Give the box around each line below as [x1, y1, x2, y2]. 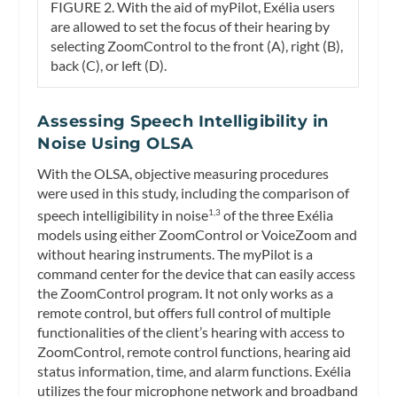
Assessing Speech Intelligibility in [37, 111, 329, 131]
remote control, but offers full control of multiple [37, 304, 331, 322]
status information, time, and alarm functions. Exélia [37, 362, 352, 380]
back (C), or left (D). [51, 57, 167, 74]
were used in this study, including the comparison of [37, 183, 350, 201]
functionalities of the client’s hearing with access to [37, 323, 346, 341]
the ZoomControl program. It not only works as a [37, 284, 334, 302]
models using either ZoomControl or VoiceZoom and [37, 226, 358, 244]
